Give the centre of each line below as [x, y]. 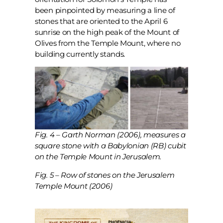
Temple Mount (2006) [74, 186]
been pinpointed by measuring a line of [105, 10]
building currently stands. [80, 54]
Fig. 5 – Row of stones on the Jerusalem [105, 175]
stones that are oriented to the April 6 [101, 21]
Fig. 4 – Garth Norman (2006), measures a [110, 135]
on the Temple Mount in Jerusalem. [98, 157]
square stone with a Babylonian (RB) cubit [111, 146]
